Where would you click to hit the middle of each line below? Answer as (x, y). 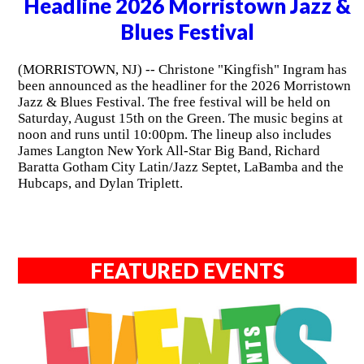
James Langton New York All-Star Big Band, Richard (169, 151)
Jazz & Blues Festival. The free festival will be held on (174, 102)
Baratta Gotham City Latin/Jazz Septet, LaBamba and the (180, 167)
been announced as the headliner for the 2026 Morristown (184, 86)
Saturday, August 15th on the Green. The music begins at (180, 119)
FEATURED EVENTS (188, 271)
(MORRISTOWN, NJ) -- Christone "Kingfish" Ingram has (182, 70)
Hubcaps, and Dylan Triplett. (100, 184)
